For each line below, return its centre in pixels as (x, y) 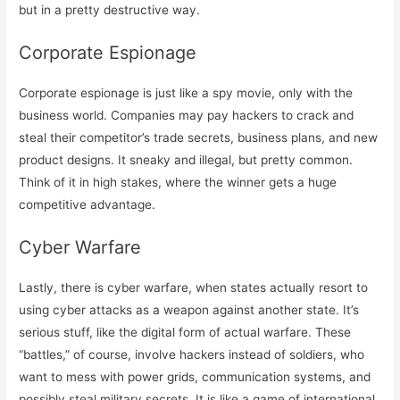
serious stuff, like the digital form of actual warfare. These (185, 332)
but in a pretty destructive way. (110, 9)
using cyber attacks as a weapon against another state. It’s (189, 309)
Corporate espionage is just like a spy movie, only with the (186, 92)
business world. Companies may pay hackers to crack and (187, 115)
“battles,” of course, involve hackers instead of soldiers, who (192, 354)
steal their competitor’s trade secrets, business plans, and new (199, 137)
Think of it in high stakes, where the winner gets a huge (178, 182)
